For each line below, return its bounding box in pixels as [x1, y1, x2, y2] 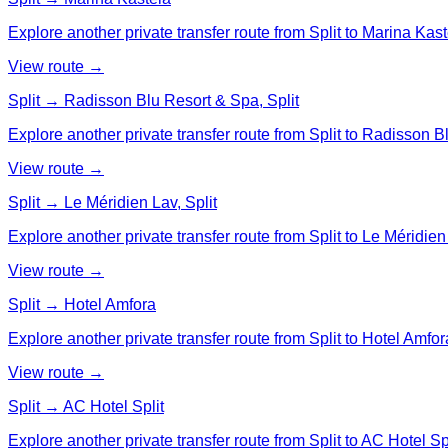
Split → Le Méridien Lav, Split [8, 193, 217, 211]
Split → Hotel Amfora [8, 295, 156, 313]
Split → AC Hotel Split [8, 397, 164, 415]
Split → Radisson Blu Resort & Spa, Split [8, 91, 299, 109]
